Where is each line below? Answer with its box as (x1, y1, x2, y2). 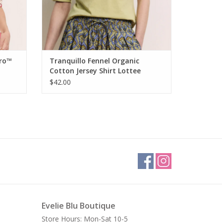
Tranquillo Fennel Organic (49, 56, 139, 66)
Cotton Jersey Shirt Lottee (49, 66, 141, 76)
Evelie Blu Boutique (41, 200, 115, 212)
